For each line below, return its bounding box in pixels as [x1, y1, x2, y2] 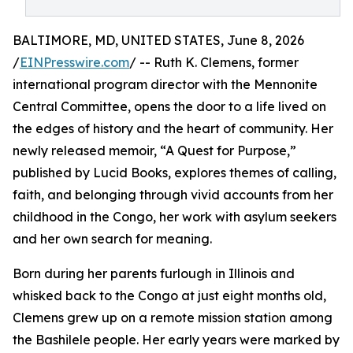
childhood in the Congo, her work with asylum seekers [13, 209, 336, 225]
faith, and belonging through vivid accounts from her [13, 187, 333, 203]
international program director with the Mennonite [13, 76, 318, 92]
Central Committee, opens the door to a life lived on [13, 98, 326, 114]
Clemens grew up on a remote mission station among [13, 310, 333, 325]
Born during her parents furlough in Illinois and [13, 266, 295, 281]
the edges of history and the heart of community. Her [13, 121, 333, 136]
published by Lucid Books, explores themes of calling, [13, 165, 336, 180]
